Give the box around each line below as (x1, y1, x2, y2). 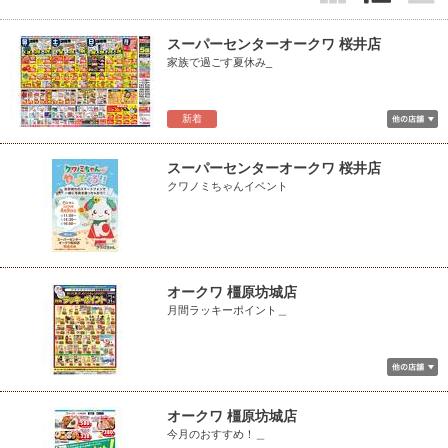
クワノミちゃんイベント (167, 180, 288, 192)
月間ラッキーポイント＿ (167, 304, 288, 316)
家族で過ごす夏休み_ (167, 56, 272, 68)
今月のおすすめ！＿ (167, 428, 266, 440)
